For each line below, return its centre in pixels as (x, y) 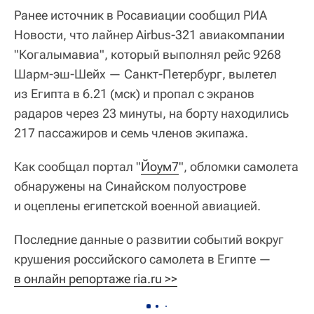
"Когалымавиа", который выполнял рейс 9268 (148, 54)
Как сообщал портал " (77, 166)
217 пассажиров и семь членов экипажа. (131, 132)
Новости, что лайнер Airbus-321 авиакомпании (149, 34)
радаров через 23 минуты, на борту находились (151, 113)
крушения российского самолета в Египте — (143, 259)
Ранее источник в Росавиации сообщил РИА (141, 15)
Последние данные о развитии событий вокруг (149, 239)
